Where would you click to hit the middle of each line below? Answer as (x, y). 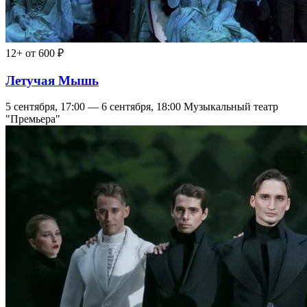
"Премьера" (33, 119)
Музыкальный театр (231, 107)
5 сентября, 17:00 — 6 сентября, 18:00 (93, 107)
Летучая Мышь (52, 80)
